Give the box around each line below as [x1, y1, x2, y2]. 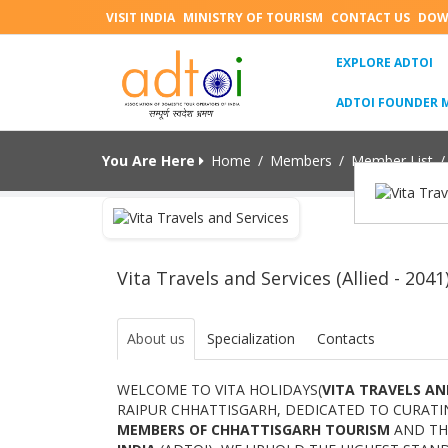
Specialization [207, 329, 295, 348]
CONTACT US [331, 9, 410, 26]
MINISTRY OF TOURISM [183, 9, 323, 26]
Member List [351, 151, 433, 170]
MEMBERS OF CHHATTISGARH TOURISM [117, 420, 394, 439]
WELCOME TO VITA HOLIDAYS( [117, 380, 322, 399]
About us [127, 329, 185, 348]
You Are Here [102, 151, 199, 170]
